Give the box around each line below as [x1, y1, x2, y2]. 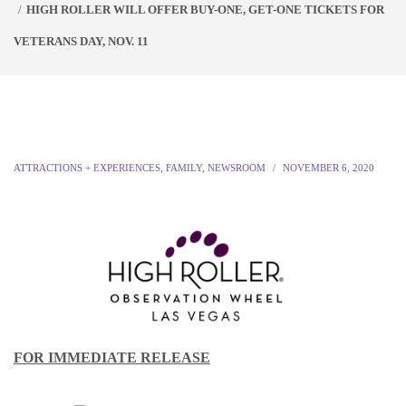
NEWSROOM [208, 162, 266, 173]
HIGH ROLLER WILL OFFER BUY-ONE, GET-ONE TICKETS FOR [26, 3, 384, 16]
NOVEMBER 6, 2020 [283, 162, 374, 173]
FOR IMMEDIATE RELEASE [14, 349, 210, 365]
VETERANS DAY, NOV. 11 [14, 34, 149, 48]
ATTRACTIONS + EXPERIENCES [14, 162, 160, 173]
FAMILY [166, 162, 202, 173]
